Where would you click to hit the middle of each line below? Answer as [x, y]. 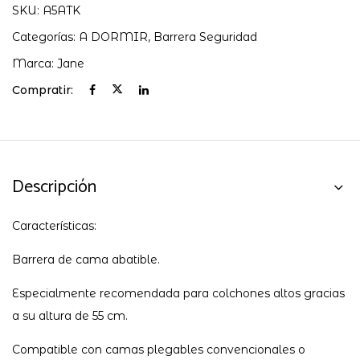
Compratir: [43, 90]
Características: [54, 225]
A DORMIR [113, 37]
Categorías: [45, 37]
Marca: [35, 63]
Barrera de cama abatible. [86, 259]
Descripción [54, 187]
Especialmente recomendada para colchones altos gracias [178, 293]
